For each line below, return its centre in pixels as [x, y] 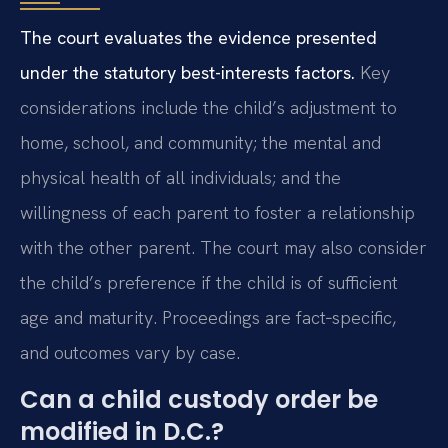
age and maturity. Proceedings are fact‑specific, [208, 317]
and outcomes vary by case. [130, 352]
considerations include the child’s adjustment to [208, 107]
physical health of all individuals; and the [180, 177]
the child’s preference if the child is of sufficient [209, 282]
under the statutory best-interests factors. [187, 72]
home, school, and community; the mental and [200, 142]
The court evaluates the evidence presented [198, 37]
